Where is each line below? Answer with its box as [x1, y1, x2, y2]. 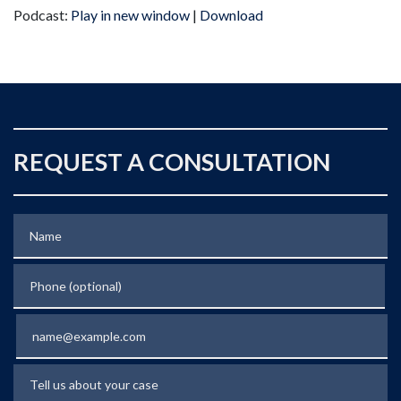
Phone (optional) [13, 265, 114, 282]
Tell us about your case [13, 365, 151, 382]
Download [200, 6, 263, 23]
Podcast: [13, 6, 71, 23]
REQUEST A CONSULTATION [13, 147, 330, 176]
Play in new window [71, 6, 190, 23]
